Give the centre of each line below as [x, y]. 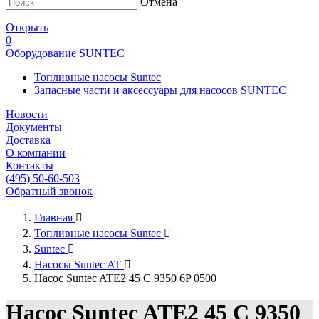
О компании [36, 153]
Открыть [27, 27]
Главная [53, 218]
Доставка [28, 140]
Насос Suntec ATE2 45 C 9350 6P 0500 [125, 278]
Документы [34, 127]
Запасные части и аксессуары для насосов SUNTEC [160, 90]
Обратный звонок [49, 191]
